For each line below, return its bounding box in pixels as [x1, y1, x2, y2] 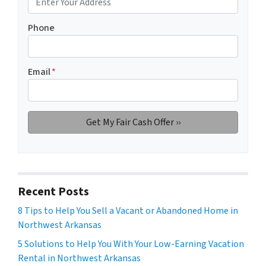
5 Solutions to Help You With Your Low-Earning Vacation [18, 237, 244, 251]
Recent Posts [18, 183, 89, 201]
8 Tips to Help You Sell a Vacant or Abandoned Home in [18, 204, 238, 218]
